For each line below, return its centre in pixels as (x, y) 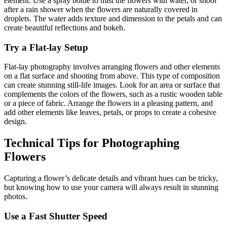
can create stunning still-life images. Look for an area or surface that (112, 85)
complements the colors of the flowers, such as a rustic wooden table (113, 94)
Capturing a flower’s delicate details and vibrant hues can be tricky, (111, 178)
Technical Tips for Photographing (92, 143)
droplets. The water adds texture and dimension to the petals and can (113, 18)
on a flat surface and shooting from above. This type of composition (112, 76)
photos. (16, 197)
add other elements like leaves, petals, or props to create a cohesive (110, 112)
